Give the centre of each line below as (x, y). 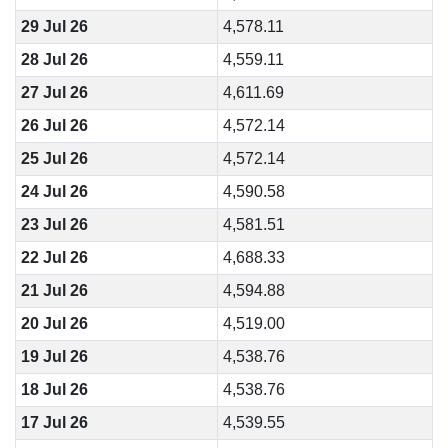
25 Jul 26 (54, 158)
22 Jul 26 (54, 257)
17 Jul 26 (54, 422)
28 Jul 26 (54, 59)
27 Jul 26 (54, 92)
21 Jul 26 (54, 290)
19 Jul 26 (54, 356)
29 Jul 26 (54, 26)
